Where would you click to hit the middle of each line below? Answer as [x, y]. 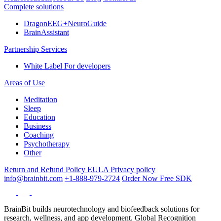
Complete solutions [34, 7]
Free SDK [176, 179]
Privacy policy [133, 170]
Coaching [39, 135]
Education [39, 117]
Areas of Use [24, 83]
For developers [87, 66]
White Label [44, 66]
